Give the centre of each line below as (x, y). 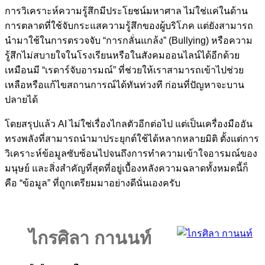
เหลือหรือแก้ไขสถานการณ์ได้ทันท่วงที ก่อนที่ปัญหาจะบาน (125, 85)
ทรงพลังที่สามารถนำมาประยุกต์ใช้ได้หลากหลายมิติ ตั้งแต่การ (132, 139)
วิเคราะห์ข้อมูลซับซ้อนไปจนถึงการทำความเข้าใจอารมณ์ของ (131, 153)
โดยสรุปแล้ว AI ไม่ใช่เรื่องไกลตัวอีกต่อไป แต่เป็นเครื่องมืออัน (129, 124)
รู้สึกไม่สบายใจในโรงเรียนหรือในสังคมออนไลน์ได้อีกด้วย (122, 55)
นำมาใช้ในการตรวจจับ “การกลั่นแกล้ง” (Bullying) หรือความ (129, 41)
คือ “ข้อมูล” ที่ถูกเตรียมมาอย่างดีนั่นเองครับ (93, 183)
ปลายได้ (21, 100)
